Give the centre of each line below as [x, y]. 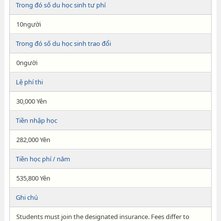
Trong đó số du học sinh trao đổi [63, 43]
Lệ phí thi [29, 82]
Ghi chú [27, 197]
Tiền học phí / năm [43, 159]
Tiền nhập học [36, 120]
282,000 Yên [33, 140]
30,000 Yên [31, 101]
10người [28, 24]
